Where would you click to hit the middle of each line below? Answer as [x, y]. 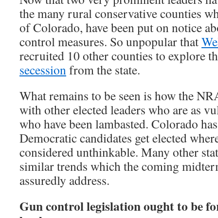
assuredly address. [64, 180]
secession [43, 69]
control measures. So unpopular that [110, 41]
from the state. [103, 69]
